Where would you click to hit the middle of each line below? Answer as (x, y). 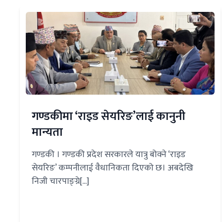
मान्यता (47, 133)
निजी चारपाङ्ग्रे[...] (60, 182)
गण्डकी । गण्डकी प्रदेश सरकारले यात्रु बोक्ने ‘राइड (109, 155)
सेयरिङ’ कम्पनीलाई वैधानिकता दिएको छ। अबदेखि (112, 168)
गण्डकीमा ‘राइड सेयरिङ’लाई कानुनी (109, 117)
